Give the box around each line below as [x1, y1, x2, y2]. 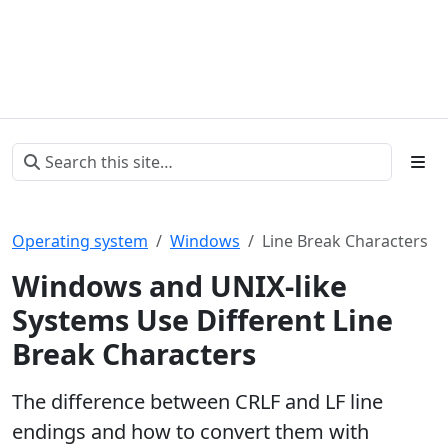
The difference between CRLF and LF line [12, 388, 383, 415]
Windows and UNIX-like [12, 266, 347, 305]
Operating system [12, 230, 148, 252]
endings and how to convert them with [12, 418, 369, 445]
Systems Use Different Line [12, 300, 393, 339]
